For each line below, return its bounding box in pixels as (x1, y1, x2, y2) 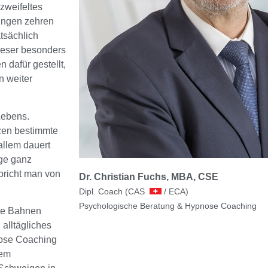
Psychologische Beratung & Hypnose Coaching (79, 201, 257, 211)
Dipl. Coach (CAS (79, 187, 150, 197)
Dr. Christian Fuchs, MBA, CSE (79, 172, 218, 182)
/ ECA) (162, 187, 188, 197)
